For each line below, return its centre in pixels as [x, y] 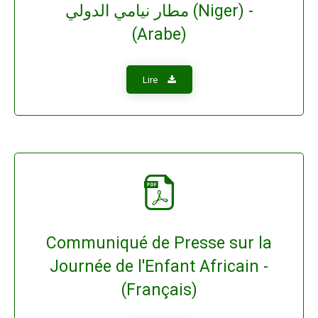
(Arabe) [159, 34]
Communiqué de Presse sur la [159, 243]
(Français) [159, 290]
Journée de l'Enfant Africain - [159, 267]
